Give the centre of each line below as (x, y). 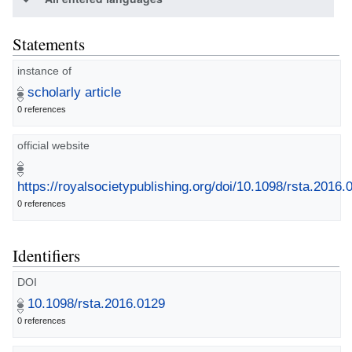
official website (53, 146)
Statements (49, 44)
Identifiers (46, 256)
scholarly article (74, 93)
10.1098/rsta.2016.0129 (96, 304)
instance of (44, 71)
